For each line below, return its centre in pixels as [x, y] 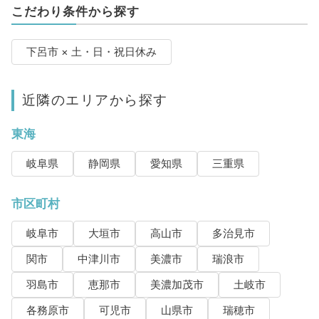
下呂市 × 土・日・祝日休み [91, 52]
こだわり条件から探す [75, 11]
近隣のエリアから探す [95, 99]
